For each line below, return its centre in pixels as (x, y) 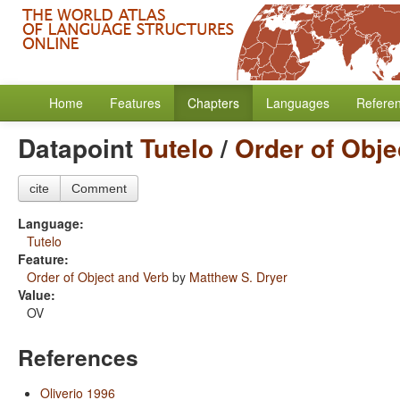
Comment (99, 188)
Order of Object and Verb (98, 277)
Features (135, 103)
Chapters (213, 103)
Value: (37, 295)
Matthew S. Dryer (238, 277)
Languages (298, 103)
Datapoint (79, 148)
